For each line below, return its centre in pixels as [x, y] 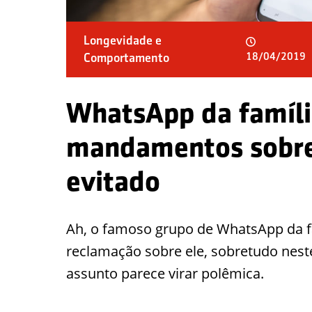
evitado [113, 182]
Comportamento [126, 58]
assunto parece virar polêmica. [165, 273]
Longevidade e [123, 40]
